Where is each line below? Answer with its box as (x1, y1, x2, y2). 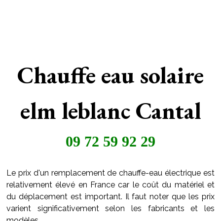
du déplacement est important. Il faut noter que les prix (6, 192, 215, 201)
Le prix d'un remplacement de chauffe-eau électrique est (6, 168, 215, 178)
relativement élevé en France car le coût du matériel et (6, 180, 215, 189)
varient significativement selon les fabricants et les (6, 204, 215, 213)
